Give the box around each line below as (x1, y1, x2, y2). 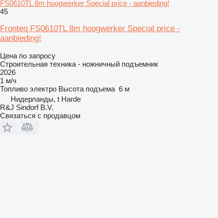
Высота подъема (58, 84, 115, 93)
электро (30, 84, 56, 93)
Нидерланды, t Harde (11, 94, 81, 103)
